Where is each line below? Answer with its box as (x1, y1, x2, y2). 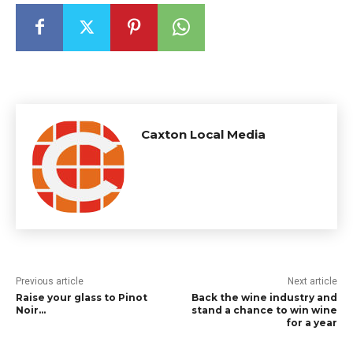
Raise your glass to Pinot (16, 291, 147, 303)
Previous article (16, 275, 84, 287)
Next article (287, 275, 337, 287)
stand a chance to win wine (191, 303, 337, 316)
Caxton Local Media (141, 126, 266, 142)
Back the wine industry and (191, 291, 337, 303)
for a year (285, 316, 337, 329)
